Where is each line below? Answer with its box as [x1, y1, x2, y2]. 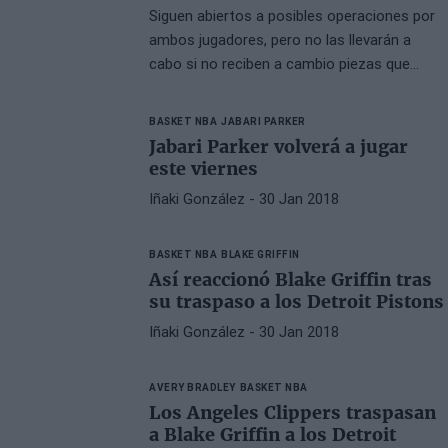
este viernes [149, 157, 259, 181]
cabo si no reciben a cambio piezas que [149, 54, 411, 74]
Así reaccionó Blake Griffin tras [149, 268, 433, 292]
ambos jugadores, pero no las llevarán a [149, 30, 412, 50]
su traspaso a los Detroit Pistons [149, 290, 445, 314]
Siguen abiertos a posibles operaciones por [149, 6, 436, 26]
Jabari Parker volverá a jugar [149, 135, 409, 159]
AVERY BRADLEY [149, 381, 236, 395]
